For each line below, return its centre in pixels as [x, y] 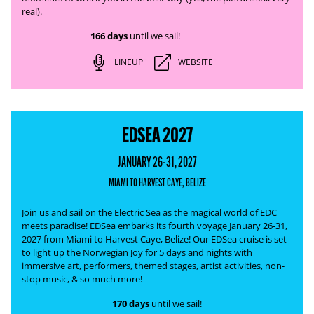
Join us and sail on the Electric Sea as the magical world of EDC [149, 212]
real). [32, 11]
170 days [131, 303]
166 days [109, 36]
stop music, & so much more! [82, 279]
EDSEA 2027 [157, 135]
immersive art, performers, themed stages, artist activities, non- [153, 266]
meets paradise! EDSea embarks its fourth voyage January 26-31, [155, 226]
